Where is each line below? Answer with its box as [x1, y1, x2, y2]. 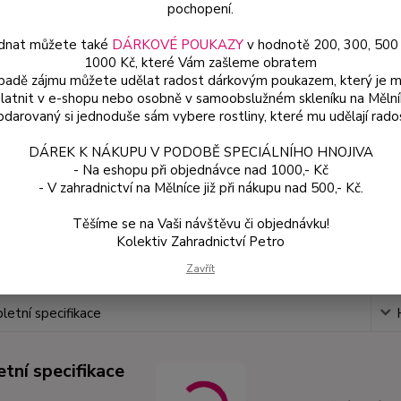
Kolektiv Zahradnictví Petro [116, 232, 285, 251]
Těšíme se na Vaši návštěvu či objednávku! [72, 214, 329, 233]
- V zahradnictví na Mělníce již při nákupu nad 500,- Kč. [38, 178, 363, 197]
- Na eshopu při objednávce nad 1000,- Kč [73, 160, 328, 179]
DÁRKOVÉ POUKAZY [111, 35, 243, 54]
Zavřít [186, 260, 215, 276]
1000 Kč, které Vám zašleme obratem [84, 53, 317, 72]
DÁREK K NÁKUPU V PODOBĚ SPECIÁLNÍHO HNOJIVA [28, 142, 373, 161]
